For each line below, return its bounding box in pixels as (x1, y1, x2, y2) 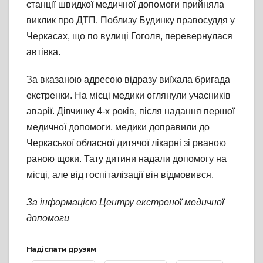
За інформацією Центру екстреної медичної (26, 197, 224, 208)
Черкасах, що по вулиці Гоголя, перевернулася (26, 31, 232, 42)
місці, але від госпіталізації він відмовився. (26, 170, 214, 180)
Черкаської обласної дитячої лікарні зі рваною (26, 138, 226, 149)
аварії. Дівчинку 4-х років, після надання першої (26, 106, 235, 117)
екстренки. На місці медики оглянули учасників (26, 90, 231, 101)
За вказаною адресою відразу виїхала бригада (26, 75, 230, 85)
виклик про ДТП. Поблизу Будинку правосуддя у (26, 15, 235, 26)
